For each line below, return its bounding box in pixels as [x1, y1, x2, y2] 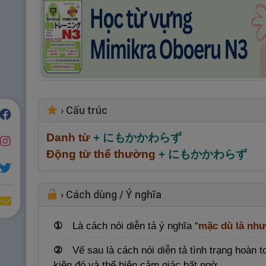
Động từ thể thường [46, 148, 159, 161]
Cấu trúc [66, 104, 107, 117]
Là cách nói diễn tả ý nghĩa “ [72, 220, 198, 232]
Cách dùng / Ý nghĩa [66, 188, 161, 201]
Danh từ [46, 131, 90, 144]
